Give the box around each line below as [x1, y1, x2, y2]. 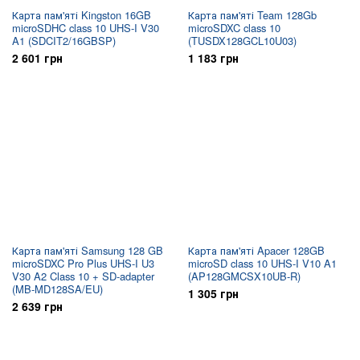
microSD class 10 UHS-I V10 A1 [188, 256, 337, 271]
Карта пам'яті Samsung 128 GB [12, 243, 163, 258]
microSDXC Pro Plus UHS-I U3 [12, 256, 154, 271]
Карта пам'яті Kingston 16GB [12, 7, 151, 22]
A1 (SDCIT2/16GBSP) [12, 33, 116, 48]
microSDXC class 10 [188, 20, 280, 35]
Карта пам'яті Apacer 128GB [188, 243, 325, 258]
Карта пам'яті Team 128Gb [188, 7, 317, 22]
